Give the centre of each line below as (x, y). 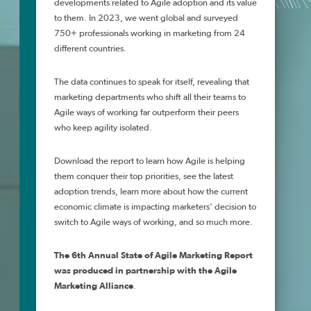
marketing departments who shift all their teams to (150, 98)
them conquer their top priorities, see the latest (144, 177)
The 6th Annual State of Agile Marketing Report (153, 256)
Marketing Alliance (94, 286)
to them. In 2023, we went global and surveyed (146, 18)
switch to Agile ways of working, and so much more (152, 222)
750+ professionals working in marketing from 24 (150, 34)
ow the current (220, 192)
